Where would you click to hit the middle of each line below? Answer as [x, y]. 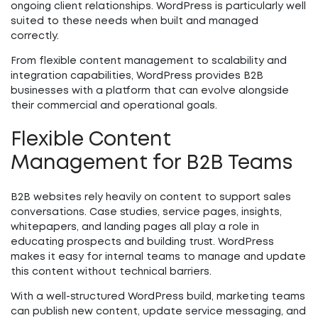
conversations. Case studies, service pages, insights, [146, 212]
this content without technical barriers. [111, 272]
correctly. [35, 36]
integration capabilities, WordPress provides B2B [137, 76]
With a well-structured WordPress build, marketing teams [158, 297]
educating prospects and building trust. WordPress [142, 242]
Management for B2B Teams [152, 164]
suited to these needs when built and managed [135, 21]
